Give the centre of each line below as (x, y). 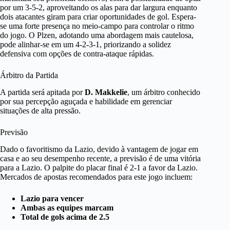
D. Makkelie (106, 92)
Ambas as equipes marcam (67, 207)
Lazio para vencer (52, 198)
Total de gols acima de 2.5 (65, 217)
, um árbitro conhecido (164, 92)
